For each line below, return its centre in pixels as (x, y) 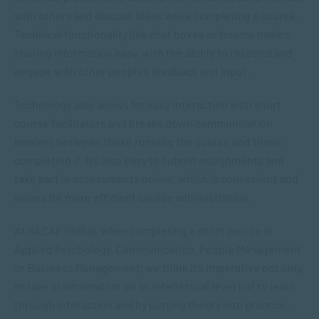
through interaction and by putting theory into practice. (152, 304)
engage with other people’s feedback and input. (133, 71)
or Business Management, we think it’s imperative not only (158, 267)
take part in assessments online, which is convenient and (156, 178)
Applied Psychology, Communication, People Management (158, 249)
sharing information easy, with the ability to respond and (153, 52)
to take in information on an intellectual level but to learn (155, 286)
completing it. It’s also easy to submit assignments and (149, 160)
